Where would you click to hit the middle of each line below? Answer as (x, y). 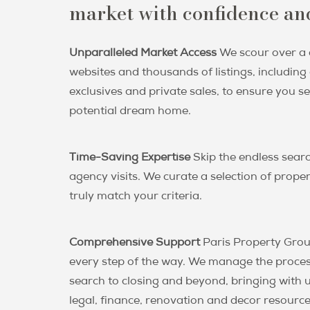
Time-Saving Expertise (130, 158)
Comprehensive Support (135, 243)
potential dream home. (130, 112)
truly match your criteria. (136, 197)
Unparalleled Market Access (143, 54)
